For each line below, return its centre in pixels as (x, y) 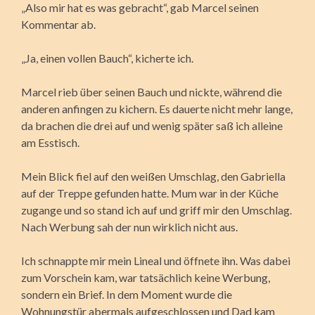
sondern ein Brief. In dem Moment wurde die (127, 294)
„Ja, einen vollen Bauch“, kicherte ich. (107, 58)
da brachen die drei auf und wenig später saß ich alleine (152, 125)
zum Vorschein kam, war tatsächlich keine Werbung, (146, 277)
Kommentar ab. (58, 24)
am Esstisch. (50, 142)
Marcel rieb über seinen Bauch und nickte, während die (152, 91)
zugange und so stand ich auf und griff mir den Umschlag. (156, 210)
